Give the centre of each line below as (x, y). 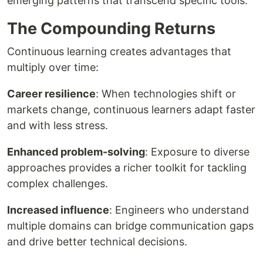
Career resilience (51, 94)
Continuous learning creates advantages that (119, 51)
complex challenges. (58, 183)
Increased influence (58, 210)
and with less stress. (58, 125)
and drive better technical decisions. (97, 242)
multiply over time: (53, 67)
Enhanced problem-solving (76, 152)
